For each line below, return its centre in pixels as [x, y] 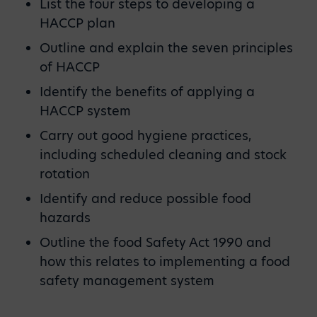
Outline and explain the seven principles [166, 48]
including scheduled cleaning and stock [163, 155]
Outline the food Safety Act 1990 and [155, 242]
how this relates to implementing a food [165, 261]
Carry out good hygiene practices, [145, 136]
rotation [65, 174]
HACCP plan [77, 23]
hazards [65, 218]
